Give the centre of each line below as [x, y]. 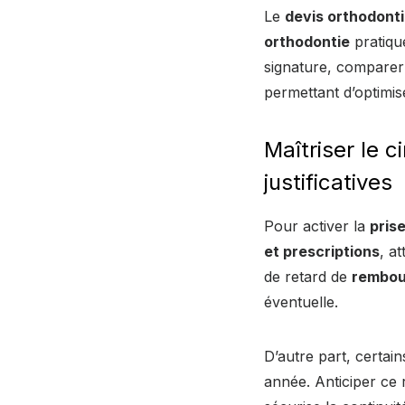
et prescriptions [322, 251]
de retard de [308, 276]
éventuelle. [301, 301]
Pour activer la [317, 226]
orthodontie [307, 41]
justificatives [328, 182]
